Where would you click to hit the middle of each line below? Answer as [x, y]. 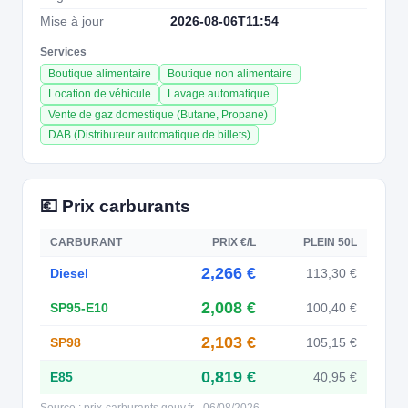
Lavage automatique [219, 94]
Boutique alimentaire [100, 74]
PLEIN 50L [330, 242]
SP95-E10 [80, 307]
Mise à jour [72, 21]
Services [64, 51]
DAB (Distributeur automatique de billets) [150, 135]
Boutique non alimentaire [230, 74]
